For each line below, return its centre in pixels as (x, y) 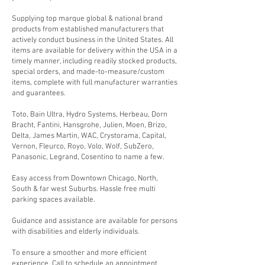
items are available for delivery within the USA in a (95, 51)
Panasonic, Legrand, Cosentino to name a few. (88, 157)
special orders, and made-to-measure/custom (88, 72)
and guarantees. (39, 93)
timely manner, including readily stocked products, (94, 62)
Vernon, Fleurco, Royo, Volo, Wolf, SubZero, (83, 147)
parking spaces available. (54, 200)
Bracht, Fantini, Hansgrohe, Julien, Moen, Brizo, (89, 125)
